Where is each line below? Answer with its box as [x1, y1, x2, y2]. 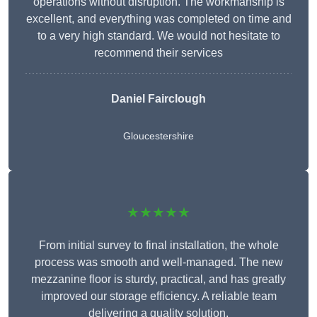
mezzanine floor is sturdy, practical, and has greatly [31, 273, 286, 286]
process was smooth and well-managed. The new [34, 256, 283, 269]
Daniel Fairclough [111, 93, 206, 105]
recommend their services [94, 47, 223, 59]
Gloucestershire [123, 130, 194, 142]
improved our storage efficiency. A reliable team [40, 290, 277, 303]
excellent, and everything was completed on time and [25, 13, 292, 25]
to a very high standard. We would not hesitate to [37, 30, 280, 42]
